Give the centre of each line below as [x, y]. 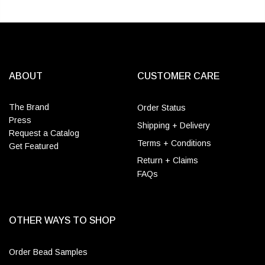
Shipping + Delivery [173, 125]
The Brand [29, 107]
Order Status [161, 107]
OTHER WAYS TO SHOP [62, 220]
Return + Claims [167, 160]
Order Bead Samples [48, 252]
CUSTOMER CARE [178, 76]
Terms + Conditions [174, 143]
